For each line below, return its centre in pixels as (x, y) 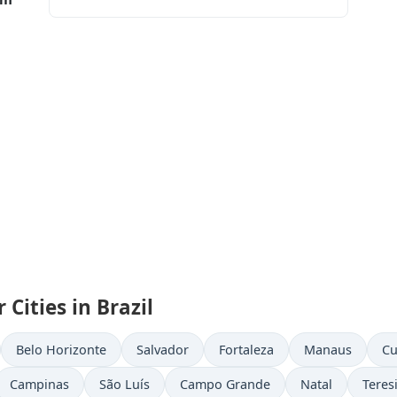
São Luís (125, 384)
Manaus (328, 350)
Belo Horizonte (61, 350)
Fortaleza (246, 350)
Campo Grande (225, 384)
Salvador (163, 350)
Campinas (39, 384)
